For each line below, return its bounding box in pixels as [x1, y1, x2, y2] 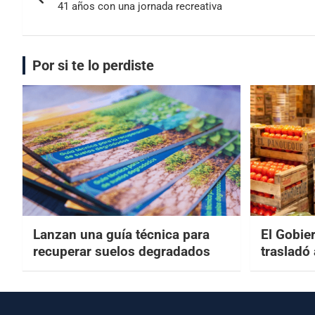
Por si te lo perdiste [32, 57, 154, 75]
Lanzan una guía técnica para [33, 226, 210, 243]
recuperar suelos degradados [33, 243, 210, 259]
